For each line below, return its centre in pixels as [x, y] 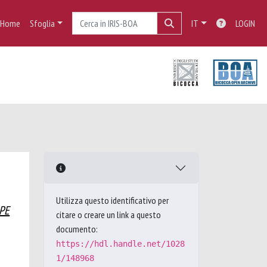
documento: [77, 229]
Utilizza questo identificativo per [112, 200]
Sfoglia [42, 23]
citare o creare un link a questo [108, 215]
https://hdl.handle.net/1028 [120, 244]
